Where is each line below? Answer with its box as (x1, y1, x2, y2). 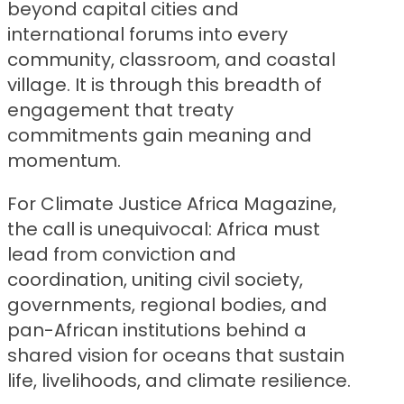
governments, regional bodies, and (7, 292, 327, 318)
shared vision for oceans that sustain (7, 343, 344, 369)
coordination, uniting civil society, (7, 267, 303, 293)
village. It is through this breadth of (7, 72, 322, 98)
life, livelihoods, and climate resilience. (7, 368, 351, 394)
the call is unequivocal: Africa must (7, 216, 320, 243)
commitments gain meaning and (7, 123, 312, 149)
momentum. (7, 148, 121, 174)
